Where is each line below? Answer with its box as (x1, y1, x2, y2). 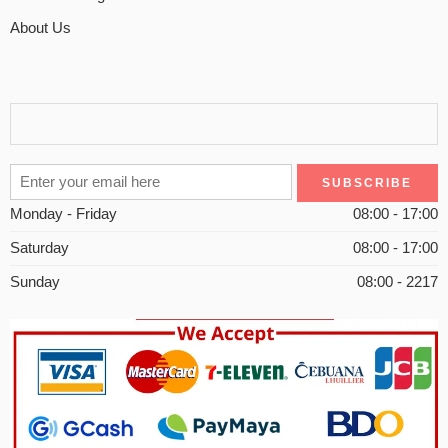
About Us (10, 19, 71, 36)
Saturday (10, 239, 69, 256)
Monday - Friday (10, 205, 117, 222)
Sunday (10, 273, 60, 290)
